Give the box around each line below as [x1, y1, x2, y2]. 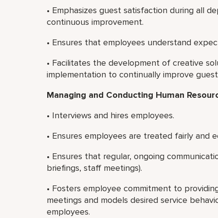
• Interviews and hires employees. [47, 110, 174, 121]
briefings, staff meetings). [47, 163, 142, 173]
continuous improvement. [47, 17, 144, 27]
